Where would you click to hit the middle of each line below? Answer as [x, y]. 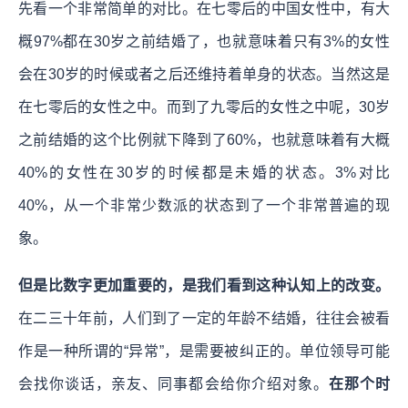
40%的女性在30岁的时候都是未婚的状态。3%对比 [204, 172]
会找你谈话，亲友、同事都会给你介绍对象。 [173, 383]
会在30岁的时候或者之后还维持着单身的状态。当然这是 [204, 74]
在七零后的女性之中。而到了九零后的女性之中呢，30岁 [204, 107]
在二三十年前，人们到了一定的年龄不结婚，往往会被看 [204, 318]
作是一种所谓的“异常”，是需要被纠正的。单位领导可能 [204, 351]
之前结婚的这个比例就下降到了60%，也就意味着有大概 [204, 139]
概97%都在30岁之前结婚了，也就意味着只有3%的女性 [204, 41]
